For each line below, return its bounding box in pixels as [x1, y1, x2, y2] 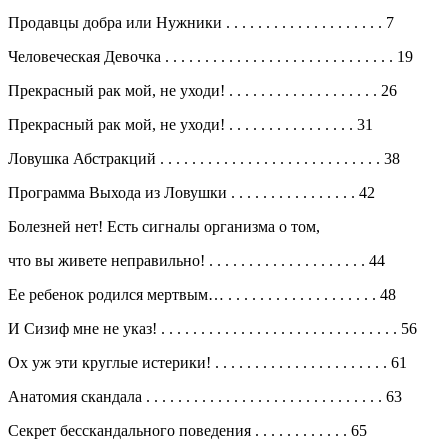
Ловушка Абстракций [8, 149, 160, 167]
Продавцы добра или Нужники [8, 13, 226, 31]
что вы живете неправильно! [8, 251, 209, 269]
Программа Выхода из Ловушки [8, 183, 231, 201]
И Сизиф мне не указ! [8, 319, 161, 337]
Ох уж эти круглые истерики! [8, 353, 215, 371]
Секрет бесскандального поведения [8, 421, 255, 439]
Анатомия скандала [8, 387, 146, 405]
